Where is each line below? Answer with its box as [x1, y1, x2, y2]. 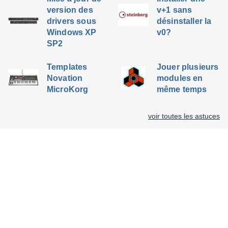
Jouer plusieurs [157, 63, 219, 71]
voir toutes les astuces [148, 112, 220, 120]
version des [47, 6, 93, 14]
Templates [47, 63, 88, 71]
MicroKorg [47, 85, 89, 94]
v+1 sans [157, 6, 192, 14]
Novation [47, 74, 83, 82]
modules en [157, 74, 203, 82]
